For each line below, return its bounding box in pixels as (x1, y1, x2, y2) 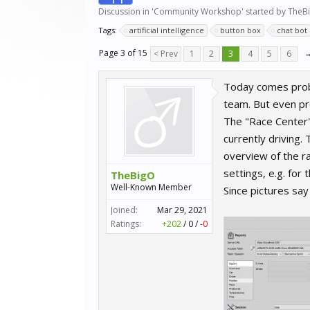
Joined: (111, 204, 138, 216)
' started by (241, 6, 288, 17)
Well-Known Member (111, 181, 192, 193)
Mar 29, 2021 (157, 204, 208, 216)
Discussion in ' (98, 6, 154, 17)
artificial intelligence (129, 25, 204, 35)
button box (220, 25, 261, 35)
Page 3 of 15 (99, 47, 147, 59)
